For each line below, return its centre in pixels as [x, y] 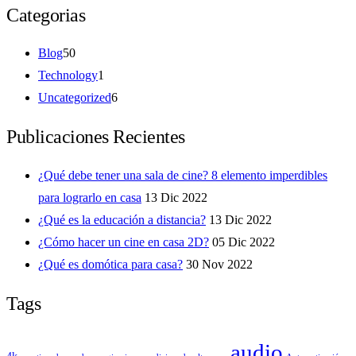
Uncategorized [75, 98]
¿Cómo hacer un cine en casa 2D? [124, 242]
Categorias [46, 15]
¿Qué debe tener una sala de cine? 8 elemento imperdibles [183, 176]
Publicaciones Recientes [96, 137]
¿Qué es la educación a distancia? [122, 220]
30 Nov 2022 [219, 265]
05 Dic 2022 [244, 242]
